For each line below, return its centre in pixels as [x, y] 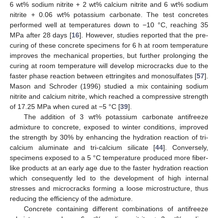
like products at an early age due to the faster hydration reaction [109, 168]
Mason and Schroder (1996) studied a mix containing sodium [109, 86]
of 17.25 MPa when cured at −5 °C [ [65, 106]
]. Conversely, [186, 147]
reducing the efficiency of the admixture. [71, 198]
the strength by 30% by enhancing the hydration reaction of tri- [109, 137]
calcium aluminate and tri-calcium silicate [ [83, 147]
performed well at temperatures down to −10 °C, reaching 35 [109, 25]
